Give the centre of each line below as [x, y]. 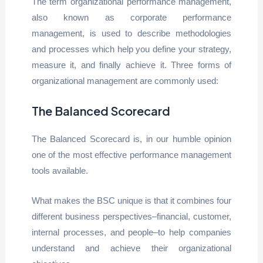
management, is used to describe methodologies [131, 33]
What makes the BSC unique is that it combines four [131, 200]
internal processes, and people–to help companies [131, 232]
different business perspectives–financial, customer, [131, 216]
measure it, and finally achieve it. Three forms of [131, 65]
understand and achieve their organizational [131, 248]
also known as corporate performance [131, 17]
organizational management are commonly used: [125, 80]
